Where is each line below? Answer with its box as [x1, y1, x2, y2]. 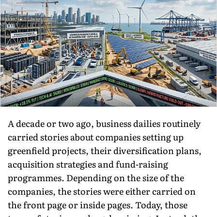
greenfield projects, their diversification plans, [8, 143, 201, 157]
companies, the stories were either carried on [8, 184, 196, 198]
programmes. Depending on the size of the [8, 170, 184, 184]
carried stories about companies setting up [8, 130, 184, 143]
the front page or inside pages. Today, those [8, 198, 187, 211]
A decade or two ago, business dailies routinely [8, 116, 201, 130]
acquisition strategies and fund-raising [8, 157, 168, 170]
